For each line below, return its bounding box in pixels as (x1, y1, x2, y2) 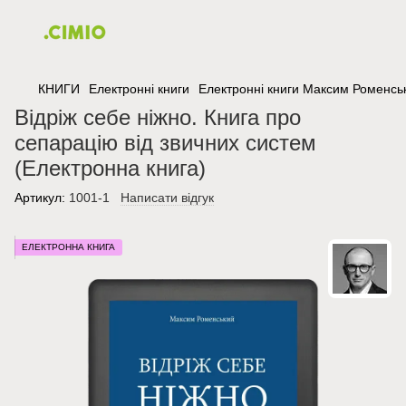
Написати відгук (121, 190, 214, 205)
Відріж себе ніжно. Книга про (14, 105, 301, 130)
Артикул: (14, 190, 65, 205)
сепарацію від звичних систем (14, 130, 316, 155)
